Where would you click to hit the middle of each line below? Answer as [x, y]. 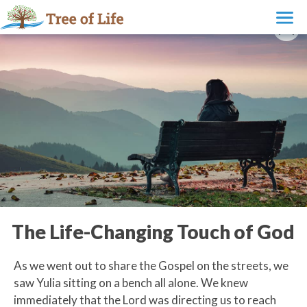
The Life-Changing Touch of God [153, 231]
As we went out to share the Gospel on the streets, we [151, 265]
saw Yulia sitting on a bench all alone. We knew [131, 282]
